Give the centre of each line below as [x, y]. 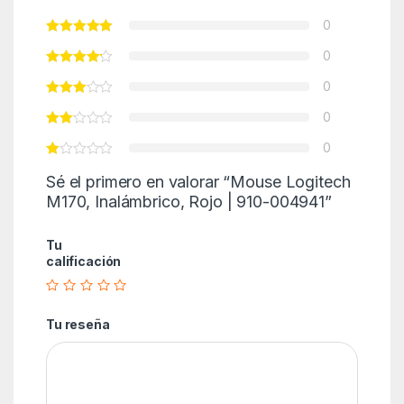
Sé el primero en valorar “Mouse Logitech [198, 181]
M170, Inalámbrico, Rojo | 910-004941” [188, 201]
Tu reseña [78, 325]
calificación [83, 261]
